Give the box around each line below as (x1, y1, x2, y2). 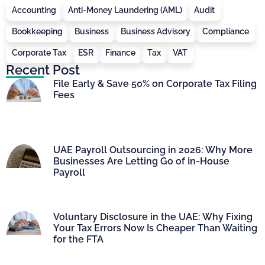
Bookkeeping (12, 26, 63, 36)
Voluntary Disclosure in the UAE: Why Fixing (53, 211, 253, 222)
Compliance (202, 26, 249, 36)
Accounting (12, 5, 56, 15)
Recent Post (6, 62, 80, 77)
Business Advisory (121, 26, 190, 36)
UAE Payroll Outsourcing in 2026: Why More (53, 144, 253, 156)
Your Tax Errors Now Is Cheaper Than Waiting (53, 222, 257, 234)
